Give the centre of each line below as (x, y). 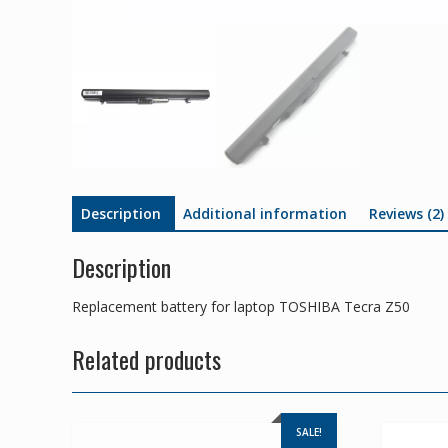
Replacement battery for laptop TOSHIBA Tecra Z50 (241, 307)
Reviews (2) (406, 213)
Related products (146, 359)
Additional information (265, 213)
